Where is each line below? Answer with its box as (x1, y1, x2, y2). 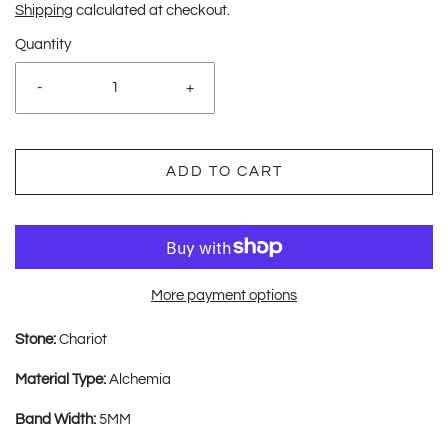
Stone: (15, 332, 56, 347)
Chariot (56, 332, 107, 347)
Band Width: (15, 412, 99, 427)
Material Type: (15, 372, 109, 387)
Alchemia (109, 372, 171, 387)
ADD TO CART (165, 164, 283, 179)
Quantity (15, 37, 71, 52)
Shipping (15, 3, 73, 18)
